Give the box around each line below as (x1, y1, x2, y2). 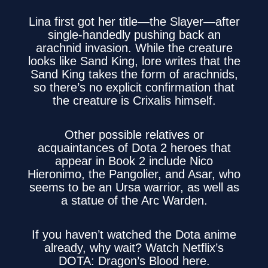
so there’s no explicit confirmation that (33, 81, 234, 95)
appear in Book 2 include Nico (55, 154, 213, 168)
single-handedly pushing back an (47, 28, 221, 42)
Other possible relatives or (64, 128, 204, 142)
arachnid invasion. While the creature (35, 41, 233, 55)
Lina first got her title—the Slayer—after (28, 15, 240, 29)
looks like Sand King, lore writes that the (28, 54, 240, 68)
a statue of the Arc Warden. (60, 194, 208, 208)
